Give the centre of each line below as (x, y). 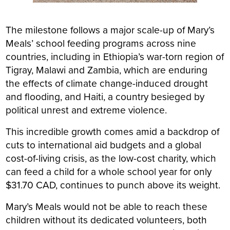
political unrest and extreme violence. (87, 110)
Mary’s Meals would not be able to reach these (107, 206)
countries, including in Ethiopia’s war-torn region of (115, 56)
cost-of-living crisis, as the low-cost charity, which (111, 158)
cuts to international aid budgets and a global (104, 145)
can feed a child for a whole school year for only (109, 171)
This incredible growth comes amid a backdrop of (113, 131)
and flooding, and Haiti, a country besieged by (105, 97)
